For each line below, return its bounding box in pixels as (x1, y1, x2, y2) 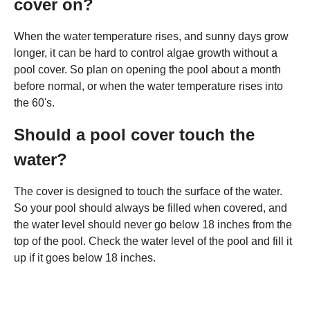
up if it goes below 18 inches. (14, 251, 156, 264)
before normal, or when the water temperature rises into (14, 80, 283, 92)
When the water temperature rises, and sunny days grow (14, 30, 289, 42)
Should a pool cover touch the (14, 125, 255, 144)
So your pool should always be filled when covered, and (14, 201, 287, 214)
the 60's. (14, 96, 55, 109)
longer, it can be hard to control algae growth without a (14, 46, 277, 59)
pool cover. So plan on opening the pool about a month (14, 63, 281, 75)
